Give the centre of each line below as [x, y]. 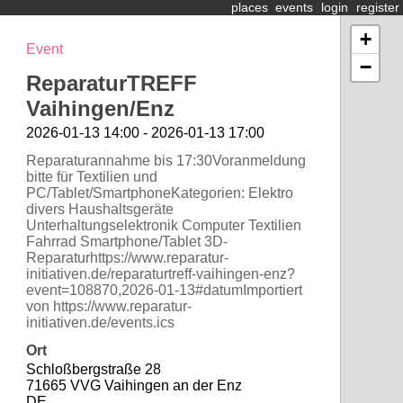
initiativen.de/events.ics [100, 323]
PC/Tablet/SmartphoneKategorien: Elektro [159, 193]
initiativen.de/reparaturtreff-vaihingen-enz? [160, 274]
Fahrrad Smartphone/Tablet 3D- [126, 242]
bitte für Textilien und [91, 177]
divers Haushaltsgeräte [99, 210]
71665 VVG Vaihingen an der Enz [134, 386]
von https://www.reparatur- [108, 307]
